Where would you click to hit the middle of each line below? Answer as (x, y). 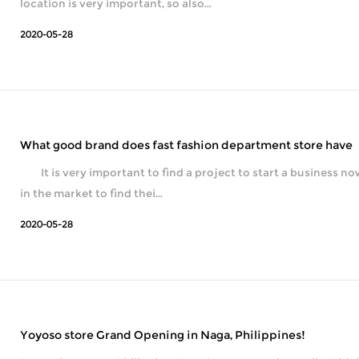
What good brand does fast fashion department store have (187, 145)
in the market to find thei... (92, 193)
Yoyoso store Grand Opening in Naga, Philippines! (163, 335)
